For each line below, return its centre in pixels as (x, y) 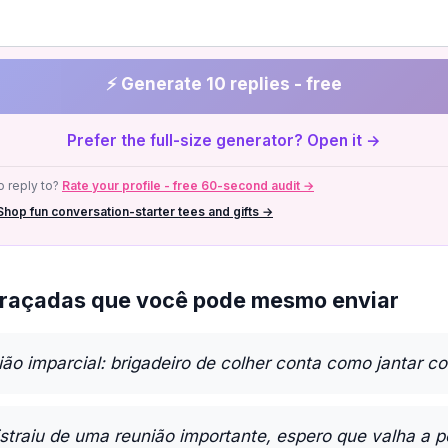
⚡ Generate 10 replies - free (224, 84)
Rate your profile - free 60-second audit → (188, 185)
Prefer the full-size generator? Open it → (224, 140)
